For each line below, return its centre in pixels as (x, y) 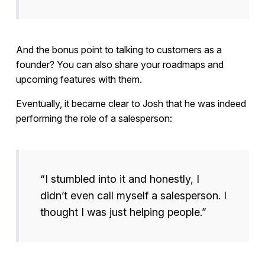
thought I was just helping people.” (123, 212)
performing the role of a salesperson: (94, 119)
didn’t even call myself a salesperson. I (133, 196)
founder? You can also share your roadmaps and (119, 65)
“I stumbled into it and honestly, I (119, 179)
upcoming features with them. (79, 80)
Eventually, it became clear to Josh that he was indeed (131, 104)
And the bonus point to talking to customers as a (119, 50)
